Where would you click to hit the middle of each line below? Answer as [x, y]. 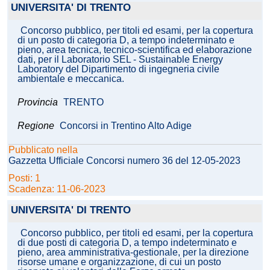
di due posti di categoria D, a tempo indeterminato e [127, 243]
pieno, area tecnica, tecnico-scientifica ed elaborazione [135, 50]
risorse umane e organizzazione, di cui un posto [119, 262]
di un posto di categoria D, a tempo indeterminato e [126, 40]
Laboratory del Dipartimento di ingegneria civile [118, 69]
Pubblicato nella [43, 150]
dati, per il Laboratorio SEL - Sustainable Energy [120, 60]
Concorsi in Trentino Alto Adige [126, 126]
